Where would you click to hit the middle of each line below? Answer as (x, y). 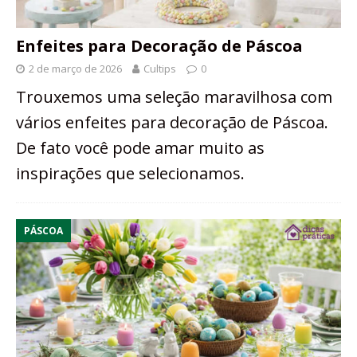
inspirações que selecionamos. (130, 174)
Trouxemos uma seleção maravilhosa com (174, 97)
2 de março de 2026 (75, 69)
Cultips (160, 69)
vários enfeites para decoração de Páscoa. (172, 123)
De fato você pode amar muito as (140, 148)
